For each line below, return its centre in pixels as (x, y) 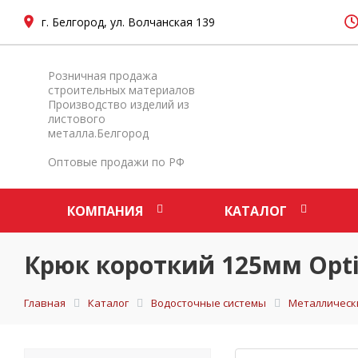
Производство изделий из (119, 104)
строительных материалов (121, 90)
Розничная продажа (103, 76)
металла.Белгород (98, 133)
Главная (45, 303)
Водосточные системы (209, 303)
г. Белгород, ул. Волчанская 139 (128, 22)
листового (77, 119)
